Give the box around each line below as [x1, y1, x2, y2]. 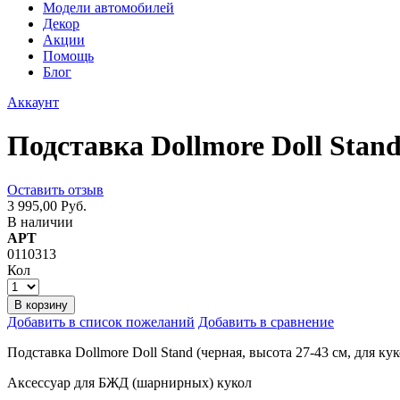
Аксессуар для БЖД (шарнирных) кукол [7, 374, 252, 390]
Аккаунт [7, 95, 59, 110]
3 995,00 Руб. [7, 197, 87, 213]
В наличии [7, 213, 73, 229]
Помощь [43, 48, 94, 63]
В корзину [14, 297, 68, 312]
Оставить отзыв [7, 181, 104, 197]
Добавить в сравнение [198, 313, 334, 329]
